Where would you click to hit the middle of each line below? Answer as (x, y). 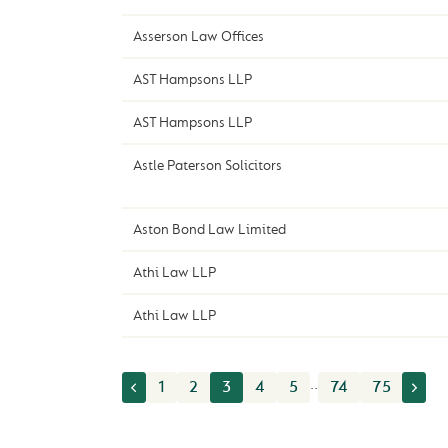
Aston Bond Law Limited (209, 230)
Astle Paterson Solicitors (207, 166)
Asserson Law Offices (198, 37)
